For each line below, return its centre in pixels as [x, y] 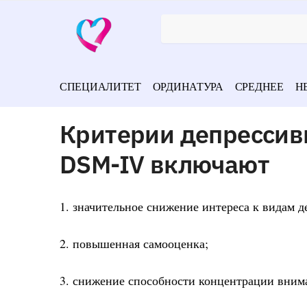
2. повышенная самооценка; [134, 244]
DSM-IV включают [164, 164]
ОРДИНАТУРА [188, 86]
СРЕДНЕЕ [259, 86]
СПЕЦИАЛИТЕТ [100, 86]
